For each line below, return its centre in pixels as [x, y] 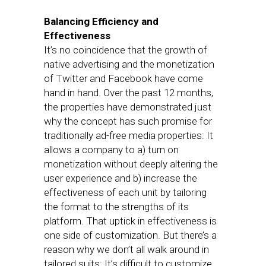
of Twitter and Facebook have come [123, 79]
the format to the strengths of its [116, 207]
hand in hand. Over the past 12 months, [129, 93]
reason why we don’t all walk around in [126, 250]
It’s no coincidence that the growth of [126, 50]
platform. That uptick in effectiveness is [130, 221]
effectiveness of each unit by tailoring [125, 193]
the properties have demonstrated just [128, 107]
